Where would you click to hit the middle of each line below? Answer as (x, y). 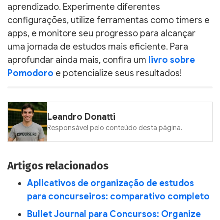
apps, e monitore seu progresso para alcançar (101, 33)
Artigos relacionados (58, 166)
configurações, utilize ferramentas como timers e (109, 20)
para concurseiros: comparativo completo (118, 197)
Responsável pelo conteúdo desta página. (115, 128)
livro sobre (172, 60)
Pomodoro (30, 73)
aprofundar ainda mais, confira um (78, 60)
